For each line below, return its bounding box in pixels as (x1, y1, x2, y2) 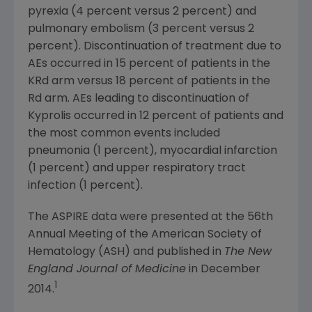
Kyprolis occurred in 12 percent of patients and (28, 111, 283, 123)
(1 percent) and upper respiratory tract (28, 163, 246, 175)
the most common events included (28, 128, 220, 140)
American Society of (151, 229, 262, 241)
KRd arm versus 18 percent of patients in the (28, 76, 270, 88)
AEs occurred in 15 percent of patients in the (28, 58, 270, 70)
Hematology (28, 247, 95, 258)
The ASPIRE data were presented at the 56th (28, 212, 273, 224)
